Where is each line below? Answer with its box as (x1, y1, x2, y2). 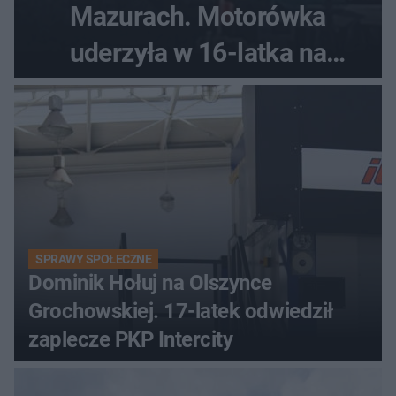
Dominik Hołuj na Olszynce (28, 270, 272, 296)
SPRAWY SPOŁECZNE (35, 252, 152, 267)
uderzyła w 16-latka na (69, 37, 327, 69)
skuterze (148, 73, 247, 105)
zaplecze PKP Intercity (28, 327, 233, 353)
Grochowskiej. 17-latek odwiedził (28, 299, 333, 324)
